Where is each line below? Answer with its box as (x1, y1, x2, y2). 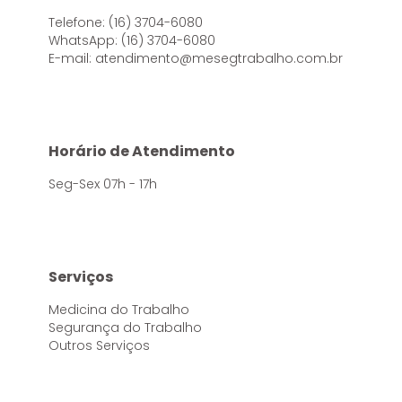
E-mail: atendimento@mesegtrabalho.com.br (48, 49, 343, 68)
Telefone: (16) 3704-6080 (48, 13, 203, 32)
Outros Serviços (48, 336, 150, 355)
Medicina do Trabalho (48, 301, 189, 319)
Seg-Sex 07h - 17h (48, 175, 157, 194)
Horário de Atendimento (48, 140, 235, 162)
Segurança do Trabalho (48, 319, 202, 337)
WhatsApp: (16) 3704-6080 (48, 31, 215, 50)
